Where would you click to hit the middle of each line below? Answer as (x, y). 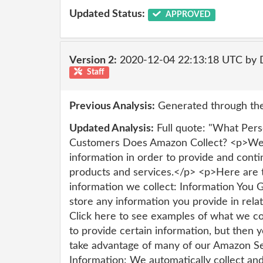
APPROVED (187, 14)
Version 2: (93, 60)
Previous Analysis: (112, 106)
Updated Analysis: (112, 128)
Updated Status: (107, 14)
